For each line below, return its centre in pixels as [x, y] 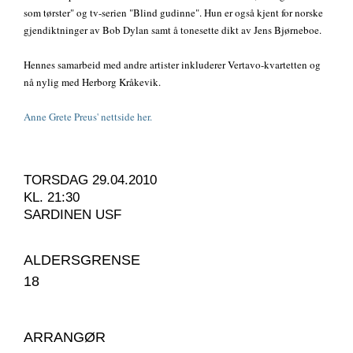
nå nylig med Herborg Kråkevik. [92, 82]
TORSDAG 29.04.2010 [90, 180]
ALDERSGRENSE [82, 260]
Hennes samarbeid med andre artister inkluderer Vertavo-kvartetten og [172, 64]
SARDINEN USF [72, 214]
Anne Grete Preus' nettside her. [88, 116]
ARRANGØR [65, 337]
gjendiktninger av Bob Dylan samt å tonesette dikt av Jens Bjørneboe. [173, 30]
